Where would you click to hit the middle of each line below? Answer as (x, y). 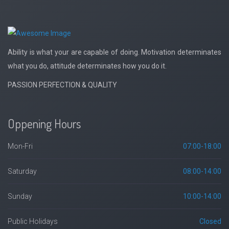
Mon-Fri (20, 146)
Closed (210, 221)
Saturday (22, 171)
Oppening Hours (44, 123)
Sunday (20, 196)
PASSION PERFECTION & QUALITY (62, 85)
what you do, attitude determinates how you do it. (88, 66)
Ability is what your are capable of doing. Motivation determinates (114, 52)
